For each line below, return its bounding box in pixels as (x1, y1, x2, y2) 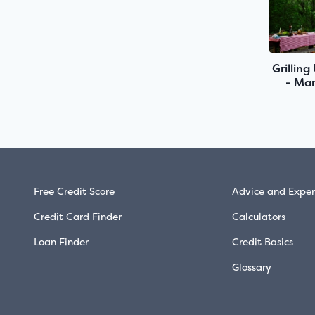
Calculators (231, 210, 285, 224)
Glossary (231, 260, 271, 274)
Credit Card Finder (34, 210, 122, 224)
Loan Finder (34, 235, 89, 249)
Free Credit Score (34, 184, 115, 198)
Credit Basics (231, 235, 293, 249)
